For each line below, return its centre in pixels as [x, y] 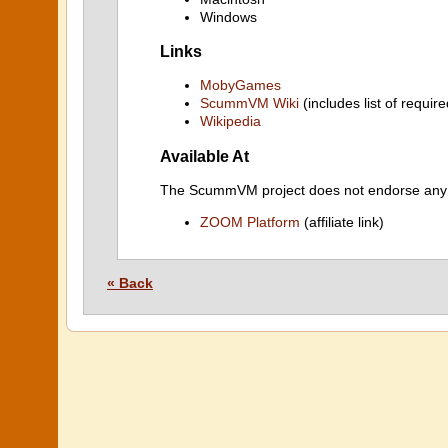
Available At [204, 155]
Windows [228, 16]
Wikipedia [230, 121]
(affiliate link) [342, 222]
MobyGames [240, 85]
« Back [130, 283]
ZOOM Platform [250, 222]
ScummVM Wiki [249, 103]
